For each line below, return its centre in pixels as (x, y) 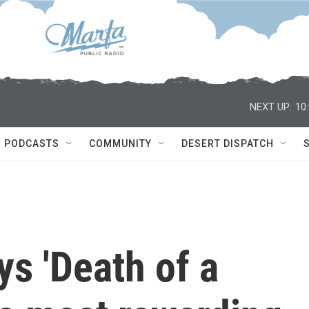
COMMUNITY (120, 143)
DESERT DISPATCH (228, 143)
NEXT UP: (271, 107)
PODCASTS (32, 143)
